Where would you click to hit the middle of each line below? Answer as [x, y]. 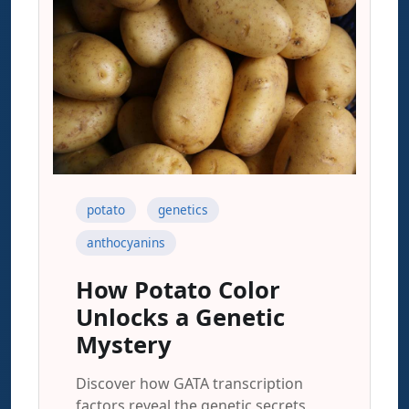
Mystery [124, 345]
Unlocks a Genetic [180, 317]
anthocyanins [126, 242]
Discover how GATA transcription [189, 383]
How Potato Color [178, 290]
